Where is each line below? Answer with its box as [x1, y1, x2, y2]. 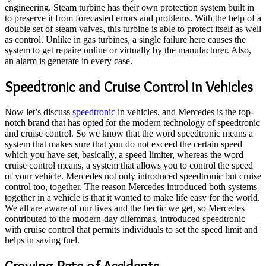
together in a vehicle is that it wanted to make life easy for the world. [5, 192, 260, 203]
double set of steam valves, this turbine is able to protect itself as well [5, 23, 261, 34]
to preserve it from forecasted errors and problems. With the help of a [5, 12, 261, 23]
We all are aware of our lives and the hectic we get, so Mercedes [5, 203, 245, 214]
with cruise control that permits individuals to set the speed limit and [5, 224, 258, 235]
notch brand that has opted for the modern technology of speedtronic [5, 118, 260, 128]
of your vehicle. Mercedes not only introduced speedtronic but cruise [5, 171, 261, 182]
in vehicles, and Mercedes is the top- [115, 107, 254, 118]
